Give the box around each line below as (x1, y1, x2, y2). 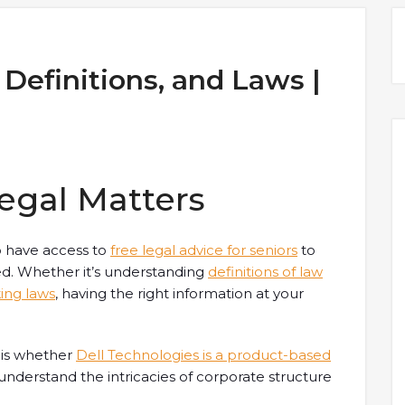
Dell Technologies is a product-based (76, 346, 331, 363)
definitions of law (208, 263, 323, 280)
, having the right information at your (55, 285, 304, 302)
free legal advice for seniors (110, 241, 297, 259)
